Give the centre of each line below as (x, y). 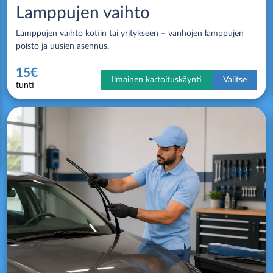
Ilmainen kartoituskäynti (156, 80)
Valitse (235, 80)
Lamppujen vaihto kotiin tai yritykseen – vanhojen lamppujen (129, 33)
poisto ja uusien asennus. (62, 46)
